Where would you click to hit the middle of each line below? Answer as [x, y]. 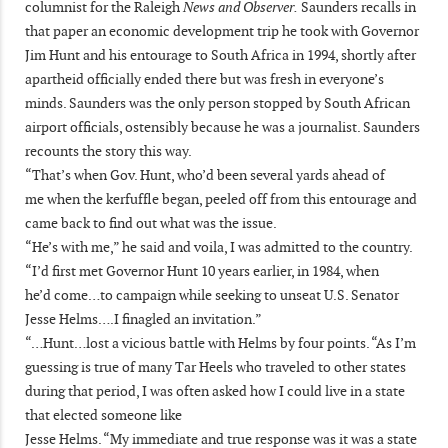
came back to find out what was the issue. [151, 222]
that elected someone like [103, 414]
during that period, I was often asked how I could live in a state [215, 390]
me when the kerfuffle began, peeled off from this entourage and [221, 198]
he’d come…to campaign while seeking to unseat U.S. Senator [212, 294]
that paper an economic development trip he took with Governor [222, 30]
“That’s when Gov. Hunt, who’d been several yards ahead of [205, 174]
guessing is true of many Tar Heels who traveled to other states [215, 366]
